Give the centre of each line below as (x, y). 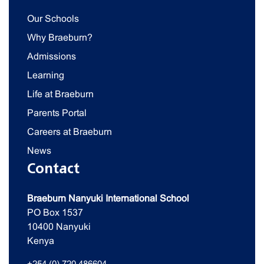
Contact (53, 169)
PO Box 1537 (55, 213)
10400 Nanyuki (59, 227)
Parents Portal (57, 113)
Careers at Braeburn (70, 132)
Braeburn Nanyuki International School (108, 199)
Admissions (52, 57)
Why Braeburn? (60, 38)
